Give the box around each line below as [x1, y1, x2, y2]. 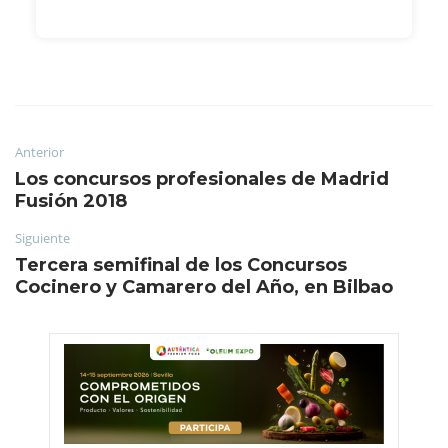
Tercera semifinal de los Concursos [15, 254, 347, 277]
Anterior [15, 143, 64, 162]
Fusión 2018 [15, 190, 127, 213]
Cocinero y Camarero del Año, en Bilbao [15, 276, 393, 299]
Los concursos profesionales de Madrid [15, 168, 389, 191]
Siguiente [15, 229, 70, 248]
